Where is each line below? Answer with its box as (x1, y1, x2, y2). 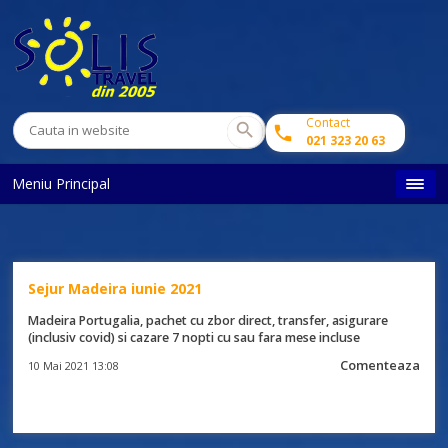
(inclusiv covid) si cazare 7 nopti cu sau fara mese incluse (28, 329, 361, 346)
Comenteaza (339, 356, 420, 374)
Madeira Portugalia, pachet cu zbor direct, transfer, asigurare (28, 312, 389, 329)
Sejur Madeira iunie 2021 (28, 279, 203, 298)
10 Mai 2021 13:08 (28, 358, 120, 373)
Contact (306, 114, 351, 131)
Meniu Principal (12, 174, 111, 193)
